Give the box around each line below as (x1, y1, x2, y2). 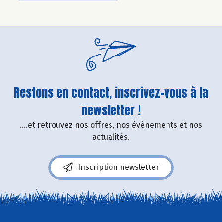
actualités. (92, 132, 130, 142)
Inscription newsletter (78, 162, 159, 172)
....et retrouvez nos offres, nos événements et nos (20, 120, 202, 130)
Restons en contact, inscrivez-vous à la (14, 83, 208, 102)
